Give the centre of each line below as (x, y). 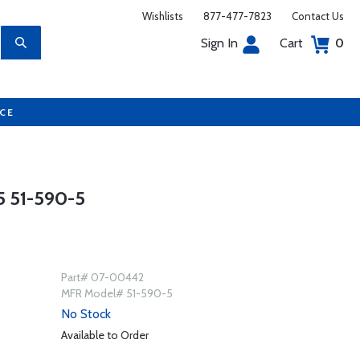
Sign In (219, 43)
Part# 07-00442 (102, 277)
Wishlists (163, 16)
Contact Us (318, 16)
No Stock (86, 314)
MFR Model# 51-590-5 (117, 293)
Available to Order (104, 335)
